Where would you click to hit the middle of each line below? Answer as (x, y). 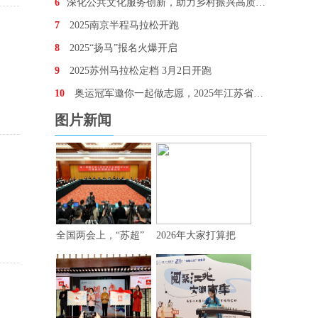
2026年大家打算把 (196, 235)
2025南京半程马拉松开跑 (123, 25)
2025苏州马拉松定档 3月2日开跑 (139, 71)
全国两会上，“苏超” (100, 235)
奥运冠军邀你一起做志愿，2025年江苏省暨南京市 (163, 93)
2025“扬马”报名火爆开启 (122, 48)
